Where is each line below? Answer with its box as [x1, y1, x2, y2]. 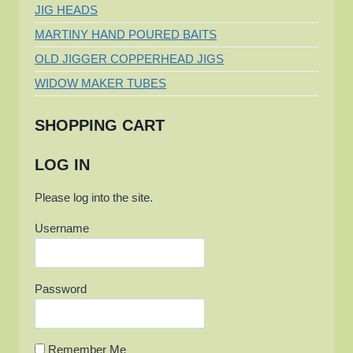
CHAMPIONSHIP [80, 52, 161, 64]
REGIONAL [80, 37, 135, 49]
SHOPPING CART [35, 117, 165, 135]
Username [35, 221, 89, 235]
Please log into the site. [35, 190, 153, 204]
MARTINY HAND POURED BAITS [35, 27, 217, 41]
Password [35, 281, 87, 295]
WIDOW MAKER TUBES [35, 76, 166, 90]
